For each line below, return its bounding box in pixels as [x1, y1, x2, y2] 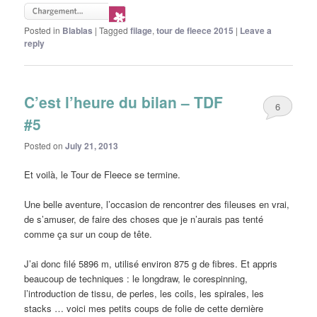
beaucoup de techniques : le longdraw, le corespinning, [24, 272, 248, 286]
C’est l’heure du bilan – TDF [24, 91, 224, 113]
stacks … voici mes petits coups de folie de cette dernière [24, 301, 264, 316]
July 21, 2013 [65, 139, 119, 152]
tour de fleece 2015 [156, 24, 234, 38]
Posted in [24, 24, 61, 37]
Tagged [99, 24, 129, 37]
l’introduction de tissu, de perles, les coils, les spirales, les [24, 287, 265, 301]
